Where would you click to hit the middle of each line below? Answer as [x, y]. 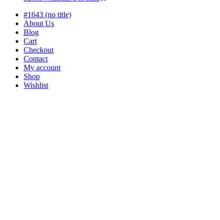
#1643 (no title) [47, 14]
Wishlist [36, 85]
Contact [36, 58]
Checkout [39, 50]
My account [42, 67]
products [120, 6]
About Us [39, 23]
